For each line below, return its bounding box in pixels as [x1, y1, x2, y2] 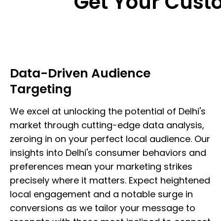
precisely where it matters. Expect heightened [10, 174, 210, 186]
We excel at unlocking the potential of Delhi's [10, 105, 206, 117]
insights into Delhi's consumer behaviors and [10, 146, 206, 159]
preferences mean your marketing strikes [10, 160, 192, 173]
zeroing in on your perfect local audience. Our [10, 132, 210, 145]
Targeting [10, 80, 72, 98]
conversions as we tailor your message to [10, 201, 195, 214]
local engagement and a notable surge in [10, 187, 193, 200]
